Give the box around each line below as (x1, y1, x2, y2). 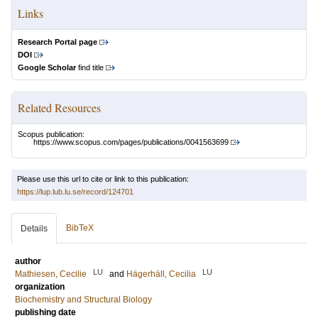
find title (76, 63, 104, 72)
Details (21, 224, 48, 234)
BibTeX (66, 223, 94, 234)
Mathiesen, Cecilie (15, 269, 87, 280)
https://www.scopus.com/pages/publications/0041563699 (33, 138, 229, 147)
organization (15, 282, 65, 292)
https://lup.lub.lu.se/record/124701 (17, 187, 133, 197)
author (15, 256, 41, 267)
